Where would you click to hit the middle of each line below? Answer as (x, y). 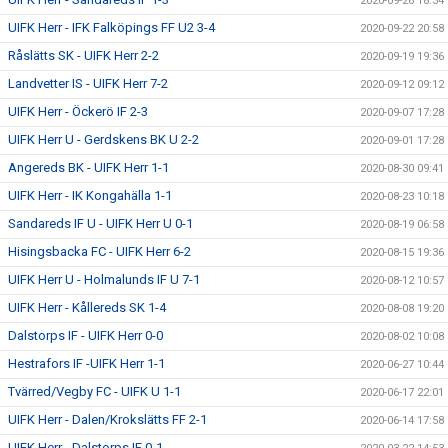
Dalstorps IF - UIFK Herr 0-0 (85, 335)
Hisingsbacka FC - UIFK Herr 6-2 (99, 251)
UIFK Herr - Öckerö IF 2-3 (78, 111)
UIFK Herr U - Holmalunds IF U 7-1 (104, 279)
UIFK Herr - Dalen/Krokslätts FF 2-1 (107, 419)
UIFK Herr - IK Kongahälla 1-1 (90, 195)
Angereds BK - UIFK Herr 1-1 (88, 167)
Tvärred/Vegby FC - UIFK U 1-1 (94, 391)
